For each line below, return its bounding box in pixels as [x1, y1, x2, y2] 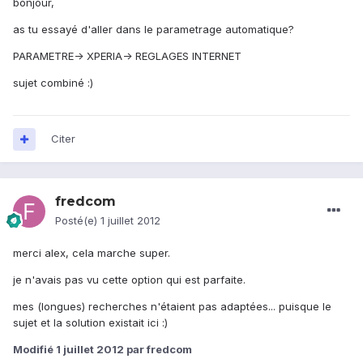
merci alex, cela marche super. [13, 246, 170, 260]
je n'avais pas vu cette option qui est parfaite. [13, 273, 246, 287]
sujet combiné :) [13, 76, 93, 90]
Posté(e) [55, 214, 100, 228]
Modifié [13, 343, 56, 357]
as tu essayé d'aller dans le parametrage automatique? [13, 23, 294, 36]
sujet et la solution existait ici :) [13, 316, 168, 330]
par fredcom [124, 343, 192, 357]
